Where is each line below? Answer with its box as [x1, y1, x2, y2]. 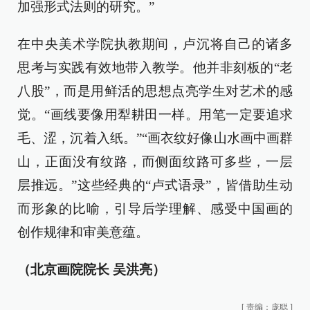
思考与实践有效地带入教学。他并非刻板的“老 [17, 60, 293, 75]
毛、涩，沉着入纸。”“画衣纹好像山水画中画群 [17, 130, 293, 145]
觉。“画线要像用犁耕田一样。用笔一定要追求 [17, 107, 293, 122]
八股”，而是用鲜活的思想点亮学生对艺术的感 [17, 83, 293, 98]
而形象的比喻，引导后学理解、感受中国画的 [17, 201, 293, 216]
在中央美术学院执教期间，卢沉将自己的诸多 [17, 36, 293, 51]
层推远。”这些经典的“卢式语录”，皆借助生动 [17, 177, 293, 192]
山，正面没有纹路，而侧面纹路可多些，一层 [17, 154, 293, 169]
